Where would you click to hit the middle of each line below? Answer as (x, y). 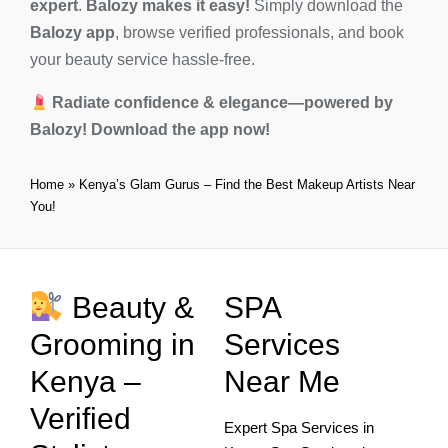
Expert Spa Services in (299, 428)
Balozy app (72, 33)
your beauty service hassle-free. (142, 60)
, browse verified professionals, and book (259, 33)
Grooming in (112, 345)
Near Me (282, 382)
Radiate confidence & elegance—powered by (223, 103)
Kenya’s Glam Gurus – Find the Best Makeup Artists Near (247, 185)
